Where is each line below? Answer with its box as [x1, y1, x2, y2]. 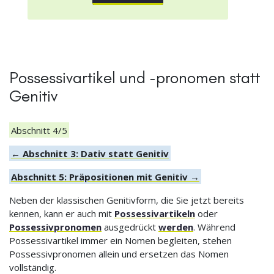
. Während [193, 220, 235, 233]
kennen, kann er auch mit [9, 207, 114, 220]
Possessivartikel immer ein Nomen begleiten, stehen [9, 234, 232, 246]
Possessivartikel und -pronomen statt [9, 67, 260, 87]
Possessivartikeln [114, 207, 195, 220]
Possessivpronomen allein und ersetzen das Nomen [9, 247, 229, 260]
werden [158, 220, 193, 233]
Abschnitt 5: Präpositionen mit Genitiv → [10, 170, 199, 183]
